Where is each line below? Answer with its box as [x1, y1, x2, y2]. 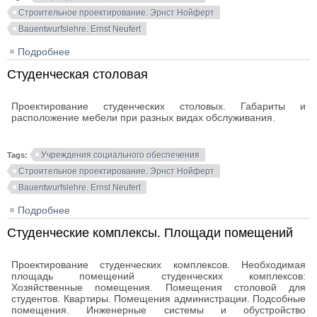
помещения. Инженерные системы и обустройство [11, 304, 306, 316]
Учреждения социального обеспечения [41, 150, 200, 160]
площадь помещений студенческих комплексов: [11, 270, 306, 282]
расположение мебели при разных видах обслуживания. [11, 112, 275, 123]
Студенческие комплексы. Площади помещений [7, 226, 293, 240]
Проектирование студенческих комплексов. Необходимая [11, 259, 306, 270]
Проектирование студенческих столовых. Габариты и [11, 100, 306, 112]
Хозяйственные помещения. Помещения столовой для [11, 282, 306, 293]
